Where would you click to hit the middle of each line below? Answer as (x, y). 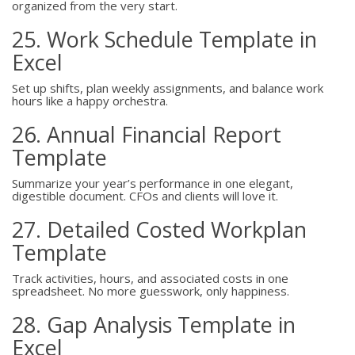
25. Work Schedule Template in (164, 39)
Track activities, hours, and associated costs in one (150, 278)
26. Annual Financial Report (147, 134)
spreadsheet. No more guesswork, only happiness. (151, 291)
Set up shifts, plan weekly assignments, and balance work (168, 88)
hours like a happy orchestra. (90, 101)
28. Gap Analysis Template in (154, 324)
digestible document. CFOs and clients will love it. (145, 196)
